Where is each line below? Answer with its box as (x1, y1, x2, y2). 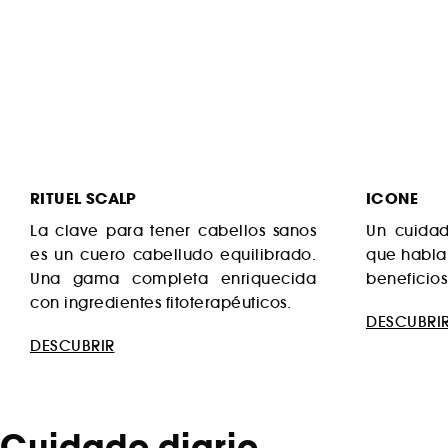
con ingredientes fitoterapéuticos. (30, 292, 291, 312)
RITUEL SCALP (30, 187, 137, 209)
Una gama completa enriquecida (30, 268, 316, 288)
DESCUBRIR (30, 336, 115, 356)
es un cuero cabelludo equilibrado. (30, 244, 316, 264)
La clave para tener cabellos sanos (30, 220, 316, 240)
